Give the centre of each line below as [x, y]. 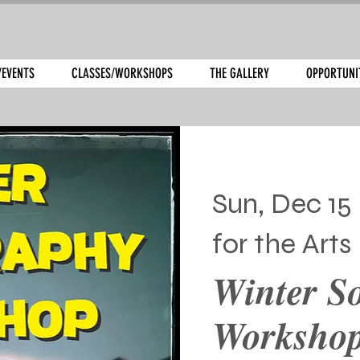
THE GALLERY [239, 73]
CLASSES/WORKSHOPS [122, 73]
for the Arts [282, 244]
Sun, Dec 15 [282, 204]
